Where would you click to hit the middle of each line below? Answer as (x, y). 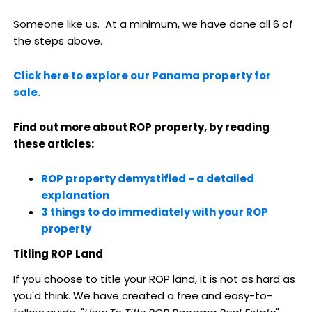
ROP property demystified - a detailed (147, 179)
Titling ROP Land (58, 254)
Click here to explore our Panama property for (142, 75)
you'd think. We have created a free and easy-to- (142, 296)
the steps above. (57, 40)
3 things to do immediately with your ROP (154, 212)
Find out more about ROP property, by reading (141, 127)
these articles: (53, 144)
